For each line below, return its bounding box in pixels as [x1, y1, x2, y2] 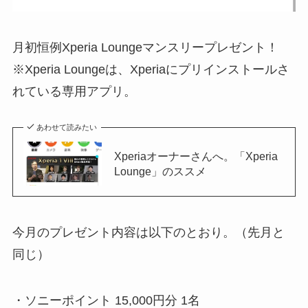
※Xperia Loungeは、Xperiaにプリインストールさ [12, 62, 289, 76]
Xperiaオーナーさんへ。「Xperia [113, 149, 278, 162]
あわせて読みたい [36, 122, 98, 131]
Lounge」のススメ [113, 164, 206, 177]
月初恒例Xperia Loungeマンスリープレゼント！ [12, 40, 278, 54]
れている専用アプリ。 [12, 84, 136, 98]
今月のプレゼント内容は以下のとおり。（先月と [12, 225, 285, 239]
